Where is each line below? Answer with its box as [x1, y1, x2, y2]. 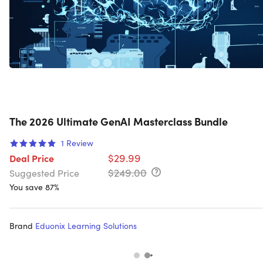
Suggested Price [9, 166, 79, 180]
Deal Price [9, 151, 54, 165]
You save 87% [9, 181, 59, 193]
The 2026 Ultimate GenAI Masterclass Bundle [9, 114, 228, 129]
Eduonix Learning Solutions [35, 220, 137, 232]
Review [66, 137, 93, 149]
